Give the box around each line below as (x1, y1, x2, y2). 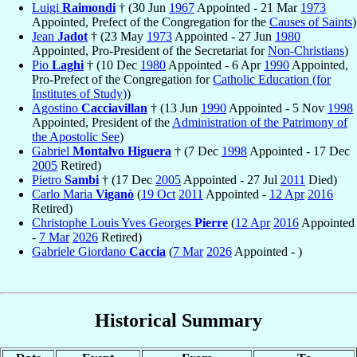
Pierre (194, 216, 228, 230)
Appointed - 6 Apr (166, 58, 264, 73)
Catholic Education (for (213, 73, 331, 87)
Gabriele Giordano (32, 245, 129, 259)
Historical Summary (95, 309, 262, 331)
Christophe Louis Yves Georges (32, 216, 194, 230)
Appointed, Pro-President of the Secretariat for (32, 44, 268, 58)
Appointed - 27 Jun (172, 29, 275, 44)
